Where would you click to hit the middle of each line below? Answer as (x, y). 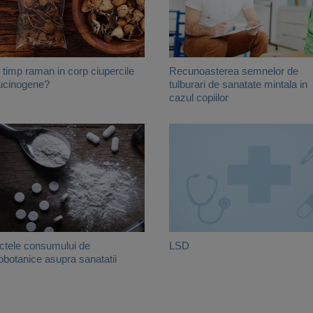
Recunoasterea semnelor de (234, 71)
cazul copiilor (199, 97)
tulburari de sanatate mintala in (238, 84)
